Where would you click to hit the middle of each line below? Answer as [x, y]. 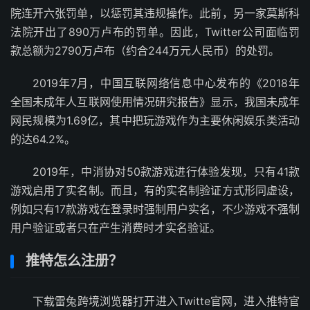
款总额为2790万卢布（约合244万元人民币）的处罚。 [145, 50]
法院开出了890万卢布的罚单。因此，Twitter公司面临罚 [155, 31]
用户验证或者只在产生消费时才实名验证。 [116, 227]
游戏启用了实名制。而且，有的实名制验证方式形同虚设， [155, 190]
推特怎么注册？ [74, 261]
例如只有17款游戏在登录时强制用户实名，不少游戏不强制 [155, 209]
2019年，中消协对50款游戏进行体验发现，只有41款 [166, 171]
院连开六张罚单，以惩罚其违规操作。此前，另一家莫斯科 [155, 13]
